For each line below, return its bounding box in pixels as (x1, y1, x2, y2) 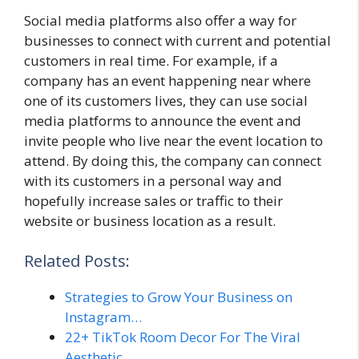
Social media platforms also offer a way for (24, 11, 296, 30)
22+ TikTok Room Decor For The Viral (65, 327, 301, 346)
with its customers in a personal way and (24, 171, 282, 191)
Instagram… (65, 307, 142, 326)
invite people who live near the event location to (24, 131, 323, 151)
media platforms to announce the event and (24, 111, 301, 131)
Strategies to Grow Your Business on (65, 287, 292, 306)
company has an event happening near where (24, 71, 311, 91)
